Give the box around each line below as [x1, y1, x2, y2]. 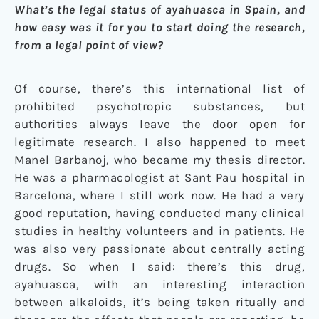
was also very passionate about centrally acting [14, 241, 305, 256]
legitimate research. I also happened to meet [14, 134, 305, 149]
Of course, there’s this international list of [14, 80, 305, 95]
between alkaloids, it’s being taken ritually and [14, 294, 305, 309]
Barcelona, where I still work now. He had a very [14, 187, 305, 202]
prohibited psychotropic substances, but [14, 98, 305, 113]
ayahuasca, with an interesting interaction [14, 276, 305, 291]
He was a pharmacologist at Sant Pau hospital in [14, 169, 305, 184]
